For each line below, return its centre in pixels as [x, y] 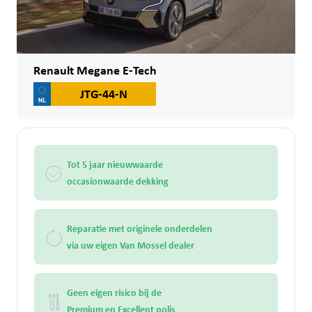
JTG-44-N [103, 93]
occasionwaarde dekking [118, 180]
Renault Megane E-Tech [95, 70]
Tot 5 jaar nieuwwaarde [115, 164]
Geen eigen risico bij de [114, 292]
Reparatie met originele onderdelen [140, 228]
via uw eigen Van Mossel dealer [131, 244]
